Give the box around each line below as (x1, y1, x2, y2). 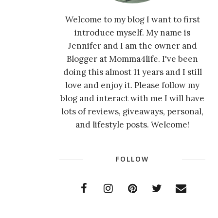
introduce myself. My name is (74, 27, 190, 38)
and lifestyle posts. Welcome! (75, 119, 189, 130)
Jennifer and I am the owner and (68, 40, 197, 51)
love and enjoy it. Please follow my (65, 80, 200, 91)
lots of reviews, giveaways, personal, (61, 106, 203, 117)
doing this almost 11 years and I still (63, 67, 202, 77)
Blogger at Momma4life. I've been (67, 54, 198, 64)
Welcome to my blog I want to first (65, 14, 200, 25)
